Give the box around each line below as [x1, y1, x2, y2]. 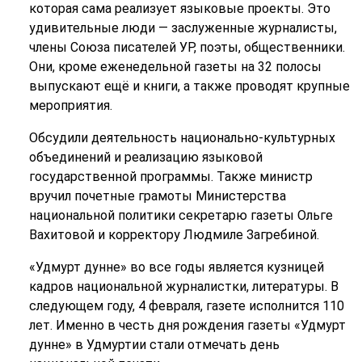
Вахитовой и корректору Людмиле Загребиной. [28, 226, 319, 242]
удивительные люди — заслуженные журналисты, [28, 19, 337, 36]
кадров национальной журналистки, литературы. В [28, 278, 339, 294]
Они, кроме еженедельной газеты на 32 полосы [28, 58, 322, 74]
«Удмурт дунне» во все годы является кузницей [28, 259, 324, 275]
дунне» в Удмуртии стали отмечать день [28, 336, 280, 352]
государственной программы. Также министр [28, 168, 313, 184]
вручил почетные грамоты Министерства [28, 187, 286, 204]
